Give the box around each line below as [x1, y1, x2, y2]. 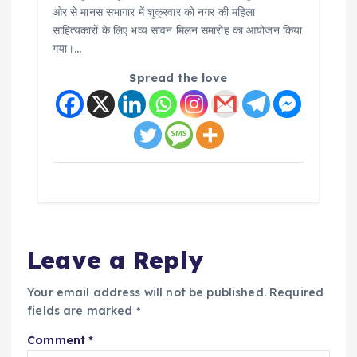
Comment [27, 332, 89, 347]
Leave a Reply [27, 244, 203, 274]
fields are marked [27, 303, 136, 318]
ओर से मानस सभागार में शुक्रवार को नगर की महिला [52, 5, 256, 20]
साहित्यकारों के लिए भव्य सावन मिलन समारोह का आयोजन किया [52, 23, 303, 38]
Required [269, 284, 324, 300]
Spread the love [129, 71, 228, 86]
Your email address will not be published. [27, 284, 266, 300]
